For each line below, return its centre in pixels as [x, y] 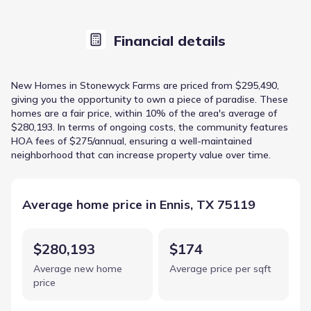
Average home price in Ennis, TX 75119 [139, 204]
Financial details [169, 40]
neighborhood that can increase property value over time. [141, 154]
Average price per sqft [220, 268]
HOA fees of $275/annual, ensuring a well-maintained [132, 141]
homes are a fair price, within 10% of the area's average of [144, 113]
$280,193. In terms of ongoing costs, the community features [150, 127]
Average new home [78, 268]
